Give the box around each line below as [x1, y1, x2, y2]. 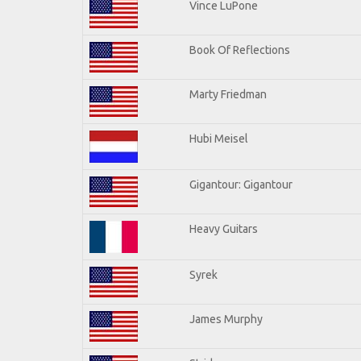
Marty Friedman [189, 87, 267, 101]
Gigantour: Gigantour [189, 177, 293, 191]
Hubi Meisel [189, 131, 248, 145]
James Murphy [189, 312, 263, 326]
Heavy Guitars [189, 222, 258, 235]
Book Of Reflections [189, 43, 290, 56]
